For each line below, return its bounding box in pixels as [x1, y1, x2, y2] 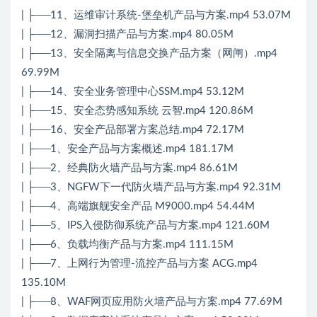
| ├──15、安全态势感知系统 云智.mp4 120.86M [21, 105, 253, 116]
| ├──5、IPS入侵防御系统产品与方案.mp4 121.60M [21, 219, 270, 231]
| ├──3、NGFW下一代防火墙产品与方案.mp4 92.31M [21, 181, 281, 192]
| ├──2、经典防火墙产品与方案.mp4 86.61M [21, 162, 238, 173]
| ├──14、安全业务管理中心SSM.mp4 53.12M [21, 86, 244, 97]
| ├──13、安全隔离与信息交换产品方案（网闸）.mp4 [21, 47, 277, 59]
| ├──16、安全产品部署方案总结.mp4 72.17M [21, 124, 244, 135]
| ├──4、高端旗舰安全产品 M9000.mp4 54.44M [21, 200, 255, 212]
